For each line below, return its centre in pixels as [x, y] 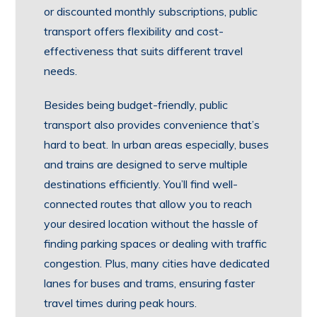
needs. [61, 71]
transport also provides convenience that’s [152, 125]
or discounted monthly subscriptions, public [151, 11]
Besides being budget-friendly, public [136, 105]
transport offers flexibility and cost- [134, 31]
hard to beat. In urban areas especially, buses [157, 144]
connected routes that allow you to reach [148, 204]
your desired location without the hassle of [151, 224]
